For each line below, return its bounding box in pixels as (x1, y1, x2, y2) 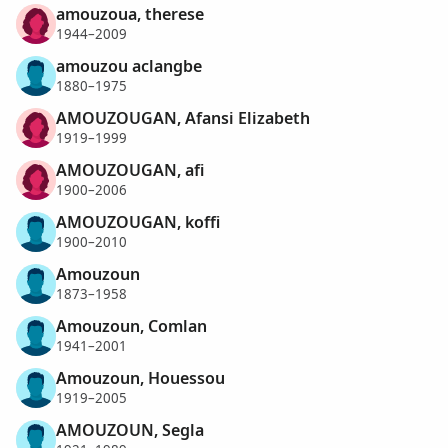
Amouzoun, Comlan (56, 314, 207, 337)
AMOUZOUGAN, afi (56, 158, 204, 181)
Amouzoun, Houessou (56, 366, 225, 389)
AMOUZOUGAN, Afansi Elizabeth (56, 106, 310, 129)
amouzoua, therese (56, 2, 204, 25)
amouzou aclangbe (56, 54, 202, 77)
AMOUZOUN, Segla (56, 418, 204, 441)
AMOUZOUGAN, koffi (56, 210, 220, 233)
